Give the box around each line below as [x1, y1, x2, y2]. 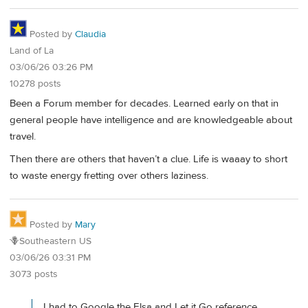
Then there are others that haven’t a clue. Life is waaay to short [10, 153, 287, 166]
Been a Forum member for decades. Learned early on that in [10, 97, 278, 111]
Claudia [75, 28, 106, 41]
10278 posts [10, 78, 61, 91]
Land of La [10, 45, 54, 58]
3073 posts [10, 268, 58, 281]
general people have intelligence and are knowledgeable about [10, 113, 292, 127]
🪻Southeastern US [10, 235, 91, 248]
